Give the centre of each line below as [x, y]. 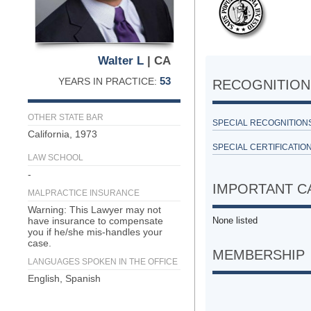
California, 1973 [62, 134]
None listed [235, 220]
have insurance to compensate [95, 221]
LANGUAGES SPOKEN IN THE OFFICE [103, 262]
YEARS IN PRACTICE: [109, 81]
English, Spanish [64, 278]
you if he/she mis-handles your [95, 232]
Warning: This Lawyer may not [94, 210]
